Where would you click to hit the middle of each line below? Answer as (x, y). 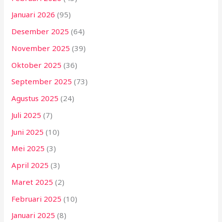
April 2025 (30, 165)
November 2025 (41, 48)
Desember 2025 (40, 31)
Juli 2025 (27, 115)
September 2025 (42, 82)
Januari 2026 (33, 15)
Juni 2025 (28, 132)
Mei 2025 (28, 148)
